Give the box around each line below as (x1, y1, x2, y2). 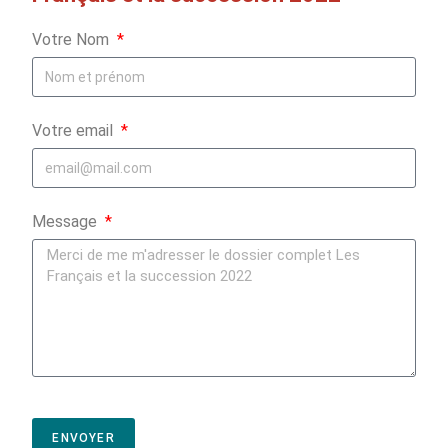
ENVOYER (52, 431, 115, 446)
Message (32, 212, 102, 232)
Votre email (32, 121, 118, 141)
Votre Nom (32, 30, 114, 50)
